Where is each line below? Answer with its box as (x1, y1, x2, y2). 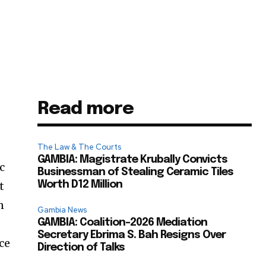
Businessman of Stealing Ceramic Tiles (37, 167, 234, 178)
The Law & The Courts (37, 142, 122, 153)
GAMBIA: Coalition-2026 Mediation (37, 217, 208, 229)
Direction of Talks (37, 242, 125, 254)
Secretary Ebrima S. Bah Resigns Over (37, 230, 226, 241)
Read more (37, 100, 134, 119)
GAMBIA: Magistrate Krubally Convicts (37, 154, 228, 166)
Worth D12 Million (37, 179, 123, 191)
